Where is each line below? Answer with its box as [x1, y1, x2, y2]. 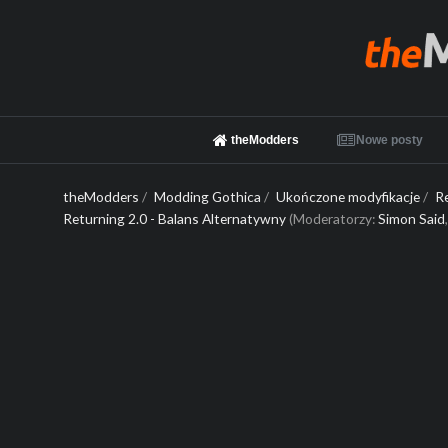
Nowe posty [356, 133, 424, 147]
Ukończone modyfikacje [275, 188, 420, 206]
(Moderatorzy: [286, 210, 379, 228]
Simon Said [378, 210, 446, 228]
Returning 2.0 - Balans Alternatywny [63, 210, 287, 228]
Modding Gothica [154, 188, 262, 206]
